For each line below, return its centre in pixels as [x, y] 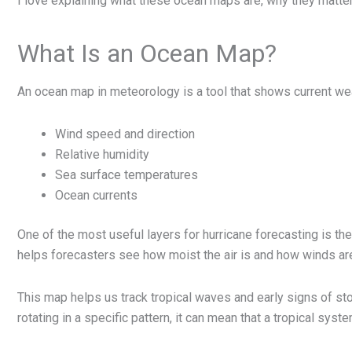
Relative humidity [102, 154]
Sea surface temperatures [126, 174]
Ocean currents [96, 195]
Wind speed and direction [125, 134]
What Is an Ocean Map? [147, 53]
